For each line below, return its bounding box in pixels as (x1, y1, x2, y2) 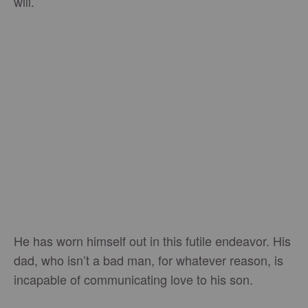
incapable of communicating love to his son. (14, 270, 253, 288)
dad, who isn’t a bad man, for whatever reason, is (14, 251, 283, 269)
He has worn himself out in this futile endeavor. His (14, 232, 291, 250)
